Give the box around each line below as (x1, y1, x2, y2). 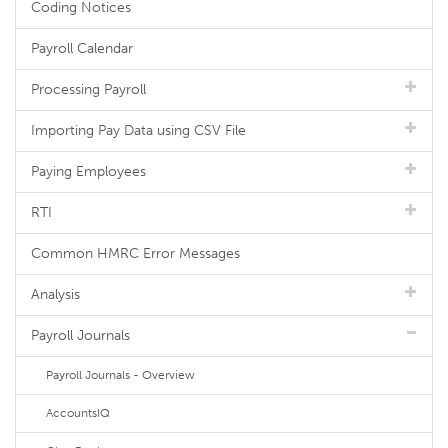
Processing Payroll (31, 81, 146, 98)
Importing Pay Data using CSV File (31, 122, 246, 139)
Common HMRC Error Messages (31, 245, 240, 262)
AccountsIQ (46, 406, 110, 420)
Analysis (31, 286, 80, 303)
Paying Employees (31, 163, 146, 180)
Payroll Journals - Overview (46, 368, 195, 382)
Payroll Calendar (31, 40, 133, 57)
